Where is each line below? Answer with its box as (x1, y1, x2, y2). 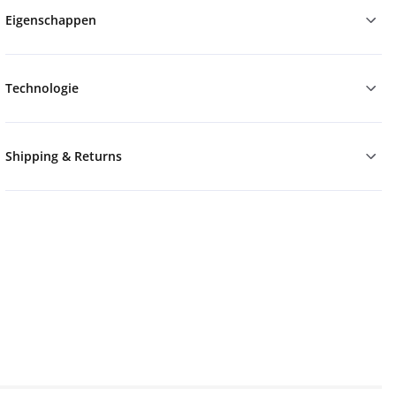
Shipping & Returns (4, 148, 122, 165)
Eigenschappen (4, 11, 96, 29)
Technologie (4, 80, 79, 97)
